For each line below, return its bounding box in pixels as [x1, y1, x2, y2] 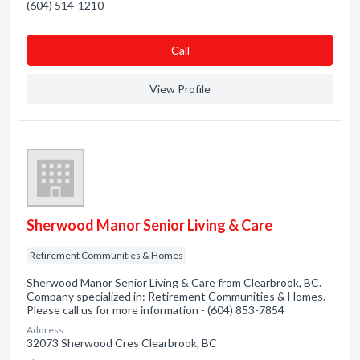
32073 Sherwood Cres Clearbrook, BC [27, 336, 217, 350]
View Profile [149, 82, 211, 96]
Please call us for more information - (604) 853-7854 [27, 303, 284, 317]
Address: [27, 324, 66, 336]
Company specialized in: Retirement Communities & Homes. [27, 289, 325, 303]
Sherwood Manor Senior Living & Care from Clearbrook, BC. [27, 276, 321, 289]
